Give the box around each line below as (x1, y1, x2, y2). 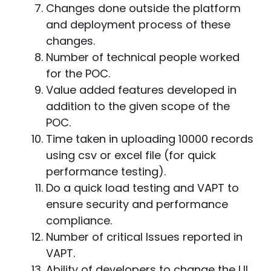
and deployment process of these (46, 17, 230, 32)
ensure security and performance (46, 197, 228, 212)
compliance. (46, 213, 112, 228)
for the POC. (46, 66, 110, 81)
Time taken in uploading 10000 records (46, 131, 253, 146)
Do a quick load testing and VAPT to (46, 180, 239, 195)
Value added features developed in (46, 82, 237, 97)
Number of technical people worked (46, 50, 240, 65)
